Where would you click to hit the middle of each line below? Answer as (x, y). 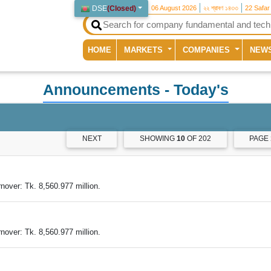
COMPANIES (208, 50)
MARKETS (145, 50)
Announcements (101, 90)
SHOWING (158, 139)
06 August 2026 (174, 8)
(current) (127, 49)
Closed (122, 8)
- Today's (194, 90)
